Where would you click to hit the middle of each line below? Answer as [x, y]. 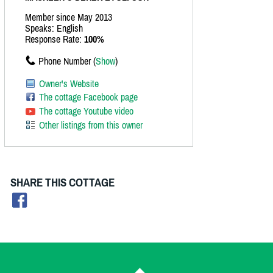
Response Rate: [55, 39]
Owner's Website [69, 84]
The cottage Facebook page [88, 97]
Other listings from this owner [91, 125]
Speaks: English [54, 28]
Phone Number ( [67, 61]
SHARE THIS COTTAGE [62, 183]
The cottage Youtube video [86, 111]
